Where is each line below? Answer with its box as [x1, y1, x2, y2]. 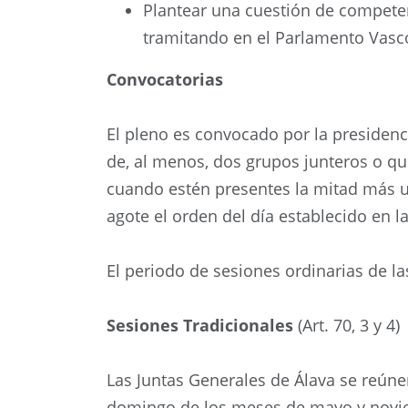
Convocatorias [107, 68, 223, 90]
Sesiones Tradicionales [107, 314, 293, 336]
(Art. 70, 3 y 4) [293, 314, 400, 336]
